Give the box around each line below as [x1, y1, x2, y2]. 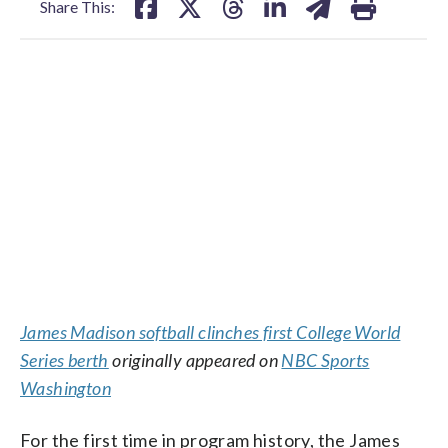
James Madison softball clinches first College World [20, 321, 401, 344]
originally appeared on [108, 349, 282, 372]
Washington [20, 377, 112, 400]
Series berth [20, 349, 109, 372]
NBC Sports [281, 349, 370, 372]
